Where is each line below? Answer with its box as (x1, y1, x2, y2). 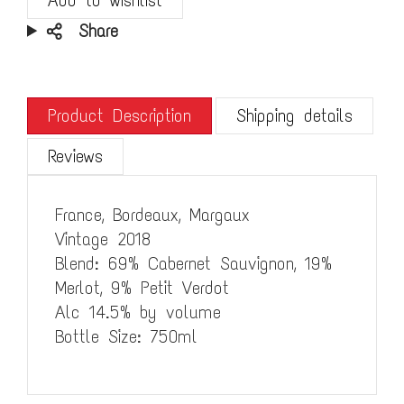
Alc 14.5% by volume (55, 300, 221, 323)
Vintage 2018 (55, 227, 151, 250)
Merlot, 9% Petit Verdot (55, 276, 229, 298)
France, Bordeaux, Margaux (55, 203, 250, 225)
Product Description (48, 104, 191, 126)
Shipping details (236, 104, 353, 126)
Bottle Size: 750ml (55, 325, 197, 347)
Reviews (48, 144, 103, 167)
